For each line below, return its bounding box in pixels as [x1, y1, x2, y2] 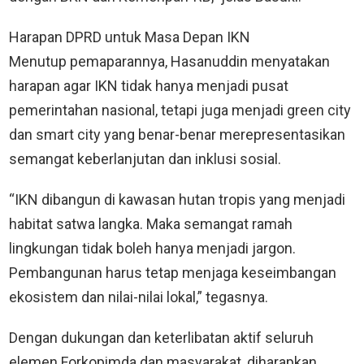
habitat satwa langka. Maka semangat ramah [9, 214, 292, 232]
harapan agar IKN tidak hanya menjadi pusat [9, 76, 288, 94]
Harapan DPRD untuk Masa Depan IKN [9, 28, 250, 45]
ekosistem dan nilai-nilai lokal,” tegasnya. [9, 288, 268, 305]
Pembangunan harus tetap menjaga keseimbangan [9, 263, 336, 281]
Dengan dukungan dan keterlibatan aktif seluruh [9, 328, 314, 346]
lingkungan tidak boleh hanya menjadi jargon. [9, 239, 296, 257]
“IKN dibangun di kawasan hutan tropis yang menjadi [9, 190, 345, 208]
